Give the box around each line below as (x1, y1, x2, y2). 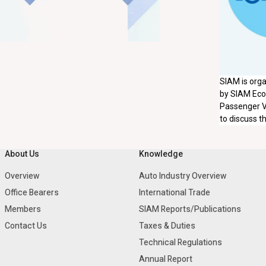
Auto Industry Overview (139, 171, 226, 181)
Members (4, 204, 41, 214)
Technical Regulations (139, 237, 222, 248)
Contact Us (4, 221, 47, 231)
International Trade (139, 188, 210, 198)
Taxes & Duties (139, 221, 195, 231)
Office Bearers (4, 188, 59, 198)
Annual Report (139, 254, 192, 264)
